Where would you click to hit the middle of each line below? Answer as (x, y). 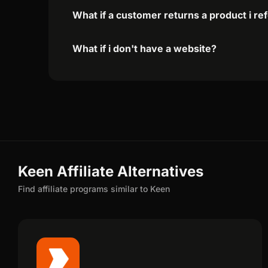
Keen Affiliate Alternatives (111, 171)
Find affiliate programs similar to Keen (94, 188)
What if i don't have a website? (145, 48)
